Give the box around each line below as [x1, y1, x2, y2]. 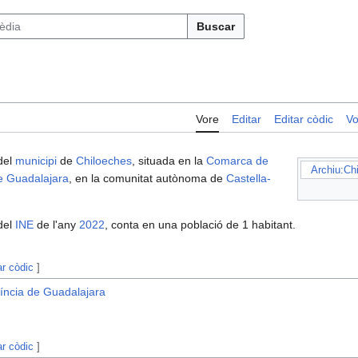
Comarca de [206, 154, 268, 168]
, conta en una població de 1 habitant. [105, 218, 296, 232]
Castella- [226, 172, 271, 185]
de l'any [34, 218, 79, 232]
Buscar [197, 20, 235, 33]
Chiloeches [76, 154, 132, 168]
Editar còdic [274, 113, 333, 126]
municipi [15, 154, 57, 168]
